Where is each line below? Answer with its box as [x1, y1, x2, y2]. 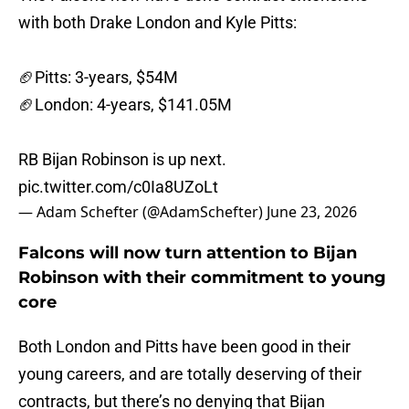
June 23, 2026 [267, 202, 357, 223]
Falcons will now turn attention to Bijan [18, 243, 357, 264]
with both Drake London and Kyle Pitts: [18, 13, 297, 33]
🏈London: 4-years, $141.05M [18, 95, 232, 115]
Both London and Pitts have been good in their [18, 337, 351, 357]
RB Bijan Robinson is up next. [18, 150, 226, 170]
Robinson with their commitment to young [18, 267, 386, 288]
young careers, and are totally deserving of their [18, 364, 362, 384]
